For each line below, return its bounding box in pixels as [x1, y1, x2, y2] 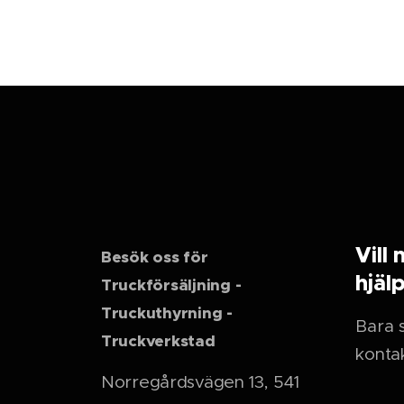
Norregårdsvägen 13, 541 [101, 372, 299, 393]
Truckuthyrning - [101, 303, 237, 324]
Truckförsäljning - [101, 275, 242, 296]
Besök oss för [101, 247, 208, 268]
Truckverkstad [101, 331, 220, 352]
